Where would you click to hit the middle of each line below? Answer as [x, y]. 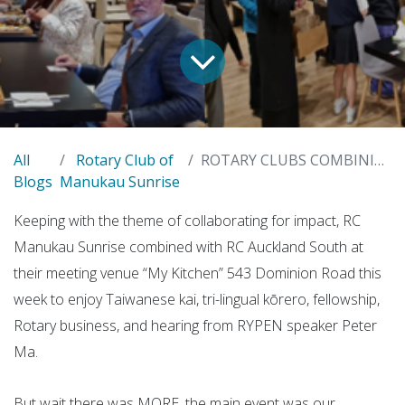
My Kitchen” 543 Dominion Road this [264, 273]
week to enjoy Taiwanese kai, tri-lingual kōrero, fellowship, [197, 299]
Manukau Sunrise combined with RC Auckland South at [188, 246]
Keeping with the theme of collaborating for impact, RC [187, 220]
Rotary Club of [125, 160]
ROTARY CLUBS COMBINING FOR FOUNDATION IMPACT [288, 160]
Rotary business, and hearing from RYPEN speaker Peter [195, 325]
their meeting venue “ [80, 273]
